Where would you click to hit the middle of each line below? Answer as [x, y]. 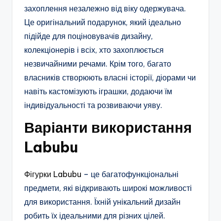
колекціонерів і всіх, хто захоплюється [94, 50]
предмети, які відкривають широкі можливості [108, 188]
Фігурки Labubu [53, 174]
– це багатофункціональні [130, 174]
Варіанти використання [108, 127]
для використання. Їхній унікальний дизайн [102, 202]
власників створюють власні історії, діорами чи [110, 77]
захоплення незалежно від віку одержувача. [105, 8]
